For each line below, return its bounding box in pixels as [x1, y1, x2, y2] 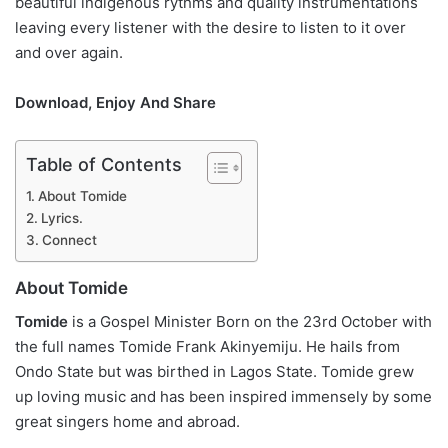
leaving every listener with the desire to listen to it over [15, 18, 406, 37]
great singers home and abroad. [15, 411, 240, 431]
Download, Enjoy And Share [15, 93, 216, 112]
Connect [41, 232, 97, 248]
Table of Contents [26, 153, 182, 175]
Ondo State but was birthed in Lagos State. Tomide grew [15, 361, 414, 381]
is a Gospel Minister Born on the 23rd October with [68, 311, 432, 331]
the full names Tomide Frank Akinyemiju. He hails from [15, 336, 400, 356]
